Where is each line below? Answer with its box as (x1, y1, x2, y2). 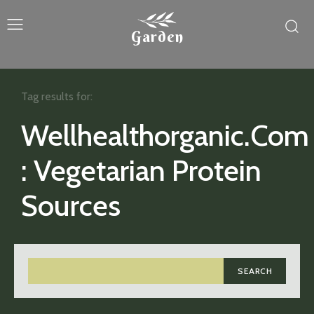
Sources (21, 187, 121, 224)
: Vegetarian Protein (21, 152, 261, 189)
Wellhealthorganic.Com (21, 117, 309, 153)
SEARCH (238, 266, 272, 277)
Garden (130, 27, 184, 46)
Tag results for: (21, 90, 93, 103)
